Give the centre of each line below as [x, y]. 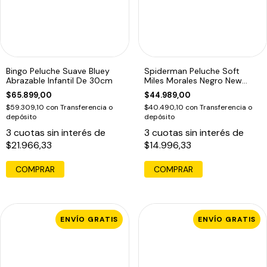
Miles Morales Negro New [193, 81]
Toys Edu [162, 90]
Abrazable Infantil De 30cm [59, 81]
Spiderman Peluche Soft [192, 71]
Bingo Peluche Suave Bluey [58, 71]
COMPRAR [35, 170]
